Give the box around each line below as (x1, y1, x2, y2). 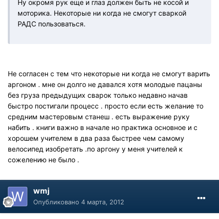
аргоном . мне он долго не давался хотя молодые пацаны (8, 80, 202, 89)
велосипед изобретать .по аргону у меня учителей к (8, 145, 183, 153)
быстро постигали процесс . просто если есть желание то (8, 102, 203, 110)
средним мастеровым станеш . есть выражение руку (8, 112, 190, 121)
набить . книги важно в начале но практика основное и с (8, 123, 197, 132)
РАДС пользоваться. (18, 20, 86, 28)
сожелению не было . (8, 155, 79, 164)
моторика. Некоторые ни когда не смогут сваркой (18, 9, 186, 18)
